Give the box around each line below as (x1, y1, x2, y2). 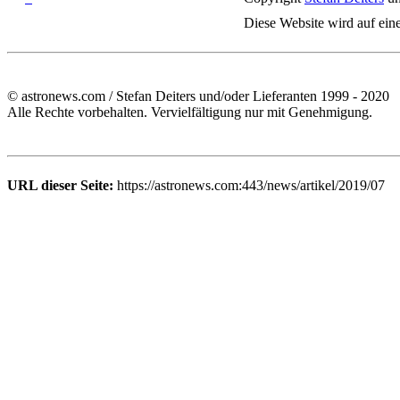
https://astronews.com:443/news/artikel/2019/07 (113, 178, 385, 193)
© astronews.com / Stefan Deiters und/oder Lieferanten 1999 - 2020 (7, 88, 389, 104)
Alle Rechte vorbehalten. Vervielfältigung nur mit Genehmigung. (7, 104, 372, 120)
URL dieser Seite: (7, 178, 113, 193)
